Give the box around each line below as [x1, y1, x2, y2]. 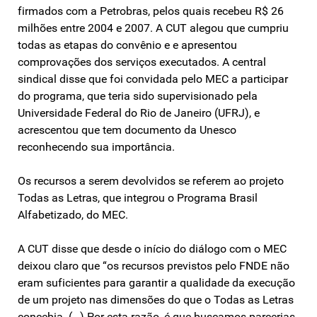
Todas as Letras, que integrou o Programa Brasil [18, 190, 258, 204]
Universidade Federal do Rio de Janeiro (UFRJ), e [18, 105, 260, 120]
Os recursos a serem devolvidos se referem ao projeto [18, 173, 284, 188]
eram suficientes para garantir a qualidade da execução [18, 275, 295, 289]
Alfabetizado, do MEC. [18, 207, 128, 221]
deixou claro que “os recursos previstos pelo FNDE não [18, 258, 289, 272]
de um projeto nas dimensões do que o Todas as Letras [18, 292, 294, 306]
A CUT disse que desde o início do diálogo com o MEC [18, 241, 287, 255]
